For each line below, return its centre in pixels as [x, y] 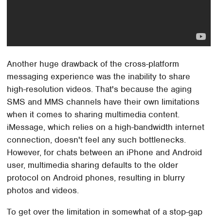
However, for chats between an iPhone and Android [105, 153]
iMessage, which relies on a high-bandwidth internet [106, 127]
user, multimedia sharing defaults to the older [93, 165]
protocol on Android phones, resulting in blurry [96, 178]
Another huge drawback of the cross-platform [93, 64]
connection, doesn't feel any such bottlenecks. [97, 140]
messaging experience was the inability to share [99, 77]
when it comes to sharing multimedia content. [93, 115]
